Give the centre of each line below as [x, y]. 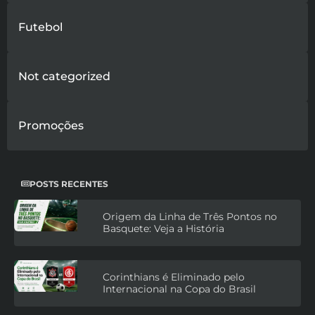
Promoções [51, 125]
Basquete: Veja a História [163, 228]
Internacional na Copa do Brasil [179, 289]
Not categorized [64, 76]
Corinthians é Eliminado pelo [174, 277]
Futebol [40, 27]
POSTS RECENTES [69, 184]
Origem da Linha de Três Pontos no [190, 216]
